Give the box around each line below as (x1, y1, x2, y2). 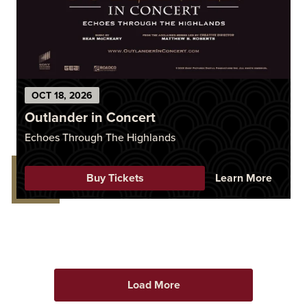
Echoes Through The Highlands (25, 130, 175, 145)
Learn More (215, 170, 272, 186)
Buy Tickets (86, 170, 144, 186)
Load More (127, 277, 180, 293)
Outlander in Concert (25, 107, 156, 127)
